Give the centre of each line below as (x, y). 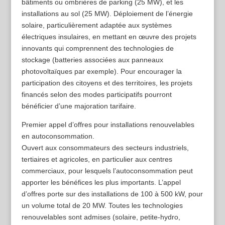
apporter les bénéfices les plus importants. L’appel (101, 183)
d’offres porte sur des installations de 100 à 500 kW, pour (112, 194)
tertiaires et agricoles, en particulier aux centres (97, 159)
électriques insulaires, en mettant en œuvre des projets (109, 37)
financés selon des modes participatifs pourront (96, 95)
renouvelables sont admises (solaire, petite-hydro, (101, 217)
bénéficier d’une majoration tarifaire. (79, 106)
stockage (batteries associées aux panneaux (92, 60)
